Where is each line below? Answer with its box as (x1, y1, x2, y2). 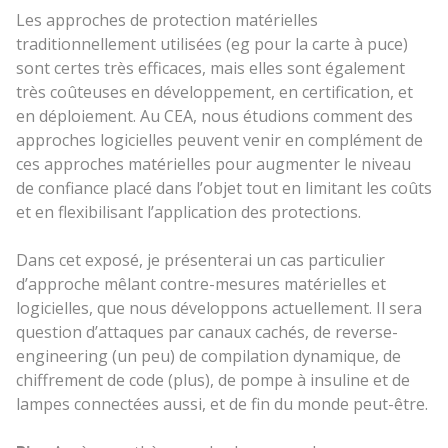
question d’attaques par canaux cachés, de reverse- (15, 320, 398, 343)
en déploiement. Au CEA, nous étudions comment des (15, 104, 413, 127)
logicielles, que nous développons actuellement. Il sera (15, 296, 422, 319)
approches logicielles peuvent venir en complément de (15, 128, 423, 151)
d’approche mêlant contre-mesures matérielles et (15, 272, 386, 295)
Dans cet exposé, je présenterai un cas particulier (15, 248, 385, 271)
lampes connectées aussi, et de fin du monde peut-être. (15, 392, 428, 415)
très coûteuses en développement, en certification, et (15, 80, 413, 103)
